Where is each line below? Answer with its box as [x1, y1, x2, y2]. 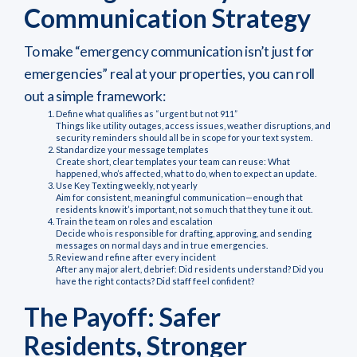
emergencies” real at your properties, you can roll [24, 65, 315, 83]
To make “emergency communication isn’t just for [24, 43, 314, 61]
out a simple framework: [24, 88, 166, 105]
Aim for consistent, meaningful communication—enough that [56, 192, 303, 203]
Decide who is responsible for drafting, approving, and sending [56, 228, 312, 239]
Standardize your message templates [56, 144, 209, 155]
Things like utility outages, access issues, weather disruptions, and [56, 120, 331, 131]
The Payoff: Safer [24, 301, 221, 333]
